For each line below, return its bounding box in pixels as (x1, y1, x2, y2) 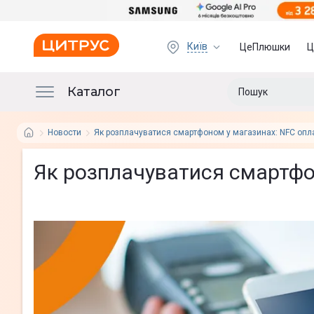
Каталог (67, 83, 121, 100)
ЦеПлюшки (240, 41, 291, 53)
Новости (48, 128, 81, 137)
